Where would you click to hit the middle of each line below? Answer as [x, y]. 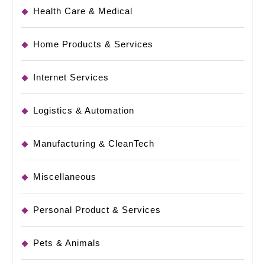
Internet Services [71, 77]
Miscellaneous [65, 176]
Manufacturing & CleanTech [94, 143]
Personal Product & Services [97, 209]
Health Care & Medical [83, 11]
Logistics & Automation [84, 110]
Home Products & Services [93, 44]
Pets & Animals [67, 243]
